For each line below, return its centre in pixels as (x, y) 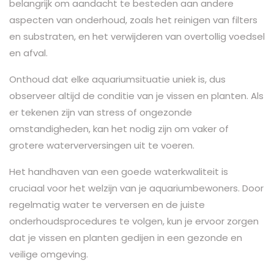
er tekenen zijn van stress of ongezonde (101, 112)
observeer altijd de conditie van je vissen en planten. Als (136, 95)
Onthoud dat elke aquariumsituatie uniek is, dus (117, 79)
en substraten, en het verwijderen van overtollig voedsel (137, 36)
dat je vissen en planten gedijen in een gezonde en (126, 237)
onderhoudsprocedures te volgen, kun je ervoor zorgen (134, 221)
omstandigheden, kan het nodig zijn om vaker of (119, 128)
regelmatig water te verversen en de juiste (107, 204)
